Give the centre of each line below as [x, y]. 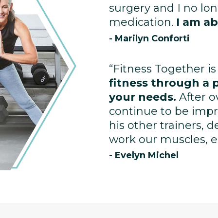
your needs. [144, 97]
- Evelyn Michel [144, 155]
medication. [143, 22]
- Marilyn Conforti [149, 38]
